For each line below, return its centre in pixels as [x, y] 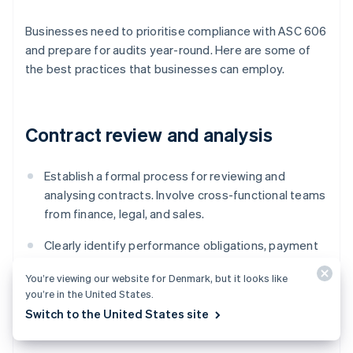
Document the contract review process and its [171, 315]
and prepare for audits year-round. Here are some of [168, 50]
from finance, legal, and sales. [124, 214]
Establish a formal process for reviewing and [165, 176]
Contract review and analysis [149, 135]
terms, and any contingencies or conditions [162, 264]
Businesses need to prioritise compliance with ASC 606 [176, 31]
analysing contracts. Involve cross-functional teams [185, 195]
